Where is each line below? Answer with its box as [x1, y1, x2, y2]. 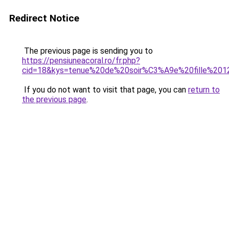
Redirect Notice [9, 12, 79, 24]
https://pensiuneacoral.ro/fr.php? [22, 56, 140, 65]
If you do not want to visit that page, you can [22, 85, 188, 95]
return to [188, 85, 220, 95]
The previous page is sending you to [22, 46, 153, 56]
